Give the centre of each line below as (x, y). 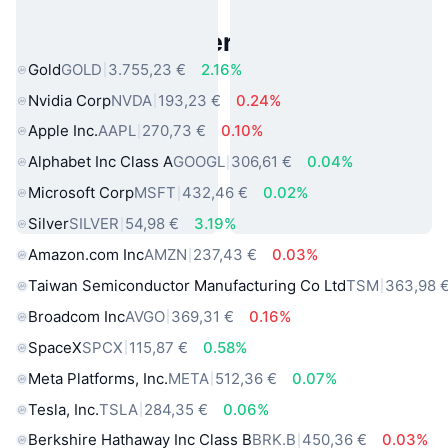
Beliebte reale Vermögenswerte (210, 41)
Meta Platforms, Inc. (98, 378)
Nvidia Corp (69, 100)
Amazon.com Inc (86, 255)
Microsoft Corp (81, 193)
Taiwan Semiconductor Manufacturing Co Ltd (187, 285)
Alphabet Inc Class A (100, 162)
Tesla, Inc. (63, 409)
